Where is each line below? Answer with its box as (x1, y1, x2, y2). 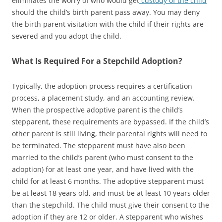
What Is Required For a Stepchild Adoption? (12, 55, 182, 66)
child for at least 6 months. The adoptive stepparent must (12, 176, 204, 186)
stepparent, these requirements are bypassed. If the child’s (12, 116, 209, 126)
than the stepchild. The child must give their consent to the (12, 200, 209, 210)
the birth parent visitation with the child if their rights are (12, 19, 204, 29)
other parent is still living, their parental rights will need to (12, 128, 207, 138)
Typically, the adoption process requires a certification (12, 81, 192, 91)
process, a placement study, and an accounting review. (12, 93, 195, 103)
